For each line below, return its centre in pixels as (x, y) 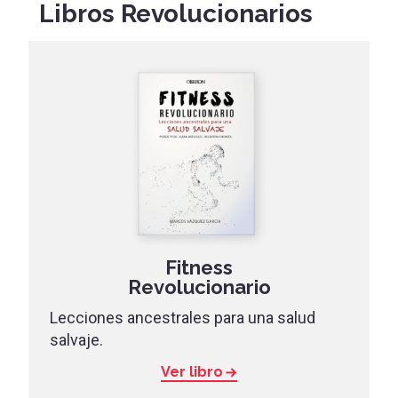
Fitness (199, 268)
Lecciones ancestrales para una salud (183, 318)
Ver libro (192, 372)
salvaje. (76, 340)
